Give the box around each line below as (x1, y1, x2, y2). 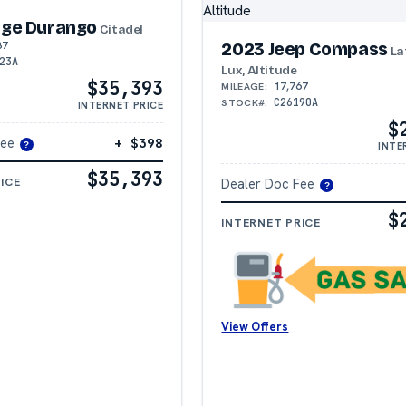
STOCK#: (221, 96, 268, 110)
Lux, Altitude (221, 63, 297, 79)
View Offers (221, 319, 289, 335)
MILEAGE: (221, 80, 267, 93)
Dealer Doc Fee (221, 175, 315, 193)
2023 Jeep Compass (221, 39, 388, 61)
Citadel (97, 22, 144, 38)
